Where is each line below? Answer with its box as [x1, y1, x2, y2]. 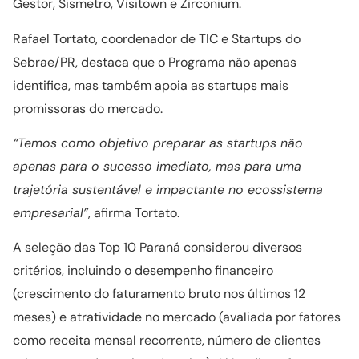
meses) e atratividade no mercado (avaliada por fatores [13, 309, 341, 326]
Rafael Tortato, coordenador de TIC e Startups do [13, 30, 301, 47]
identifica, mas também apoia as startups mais [13, 76, 288, 94]
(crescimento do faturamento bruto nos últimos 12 [13, 285, 305, 303]
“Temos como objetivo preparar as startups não [13, 135, 303, 152]
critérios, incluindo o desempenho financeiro [13, 262, 273, 280]
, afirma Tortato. [88, 204, 179, 222]
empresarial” [13, 204, 88, 222]
